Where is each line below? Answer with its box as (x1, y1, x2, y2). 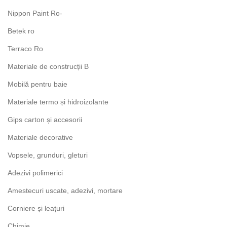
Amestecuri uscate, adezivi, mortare (8, 186, 123, 195)
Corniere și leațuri (8, 204, 64, 212)
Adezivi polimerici (8, 169, 63, 177)
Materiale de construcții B (8, 62, 89, 70)
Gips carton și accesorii (8, 116, 82, 124)
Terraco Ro (8, 45, 43, 53)
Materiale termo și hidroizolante (8, 98, 108, 106)
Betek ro (8, 27, 34, 35)
